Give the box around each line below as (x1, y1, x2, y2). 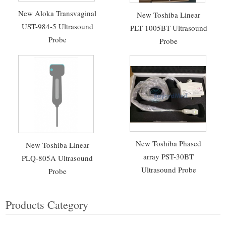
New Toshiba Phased (136, 138, 202, 148)
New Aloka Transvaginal (18, 8, 97, 18)
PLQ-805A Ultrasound (22, 153, 93, 163)
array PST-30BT (143, 151, 194, 161)
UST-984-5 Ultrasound (21, 21, 93, 31)
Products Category (6, 197, 89, 212)
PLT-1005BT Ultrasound (130, 23, 207, 33)
